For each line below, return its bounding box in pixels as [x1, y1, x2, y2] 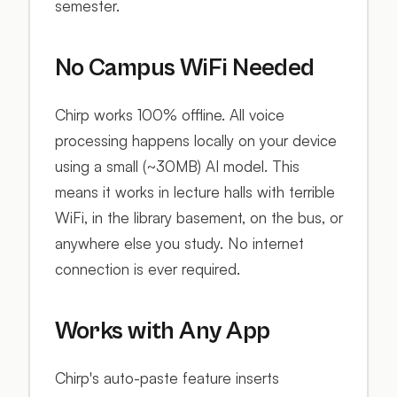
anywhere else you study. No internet [54, 234, 304, 253]
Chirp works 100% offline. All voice [54, 105, 284, 124]
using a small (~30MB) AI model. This [54, 157, 300, 175]
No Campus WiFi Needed [54, 53, 315, 82]
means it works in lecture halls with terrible [54, 183, 335, 201]
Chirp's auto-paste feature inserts [54, 369, 279, 388]
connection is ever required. [54, 260, 240, 278]
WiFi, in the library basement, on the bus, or [54, 208, 343, 227]
